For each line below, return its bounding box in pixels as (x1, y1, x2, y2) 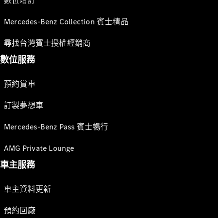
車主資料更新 (4, 184, 52, 194)
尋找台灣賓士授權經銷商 (4, 38, 91, 48)
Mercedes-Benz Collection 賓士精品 (4, 17, 128, 27)
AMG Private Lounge (4, 143, 74, 153)
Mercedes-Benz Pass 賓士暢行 (4, 122, 109, 132)
